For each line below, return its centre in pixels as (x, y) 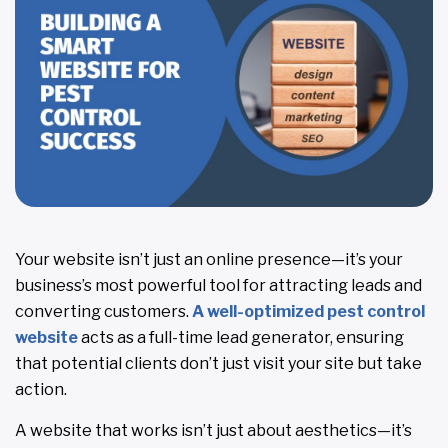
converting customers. (103, 312)
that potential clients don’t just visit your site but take (218, 364)
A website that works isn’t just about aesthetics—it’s (213, 430)
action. (41, 390)
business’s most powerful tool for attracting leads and (218, 286)
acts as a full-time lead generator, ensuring (241, 338)
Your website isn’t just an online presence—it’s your (209, 260)
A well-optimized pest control (308, 312)
